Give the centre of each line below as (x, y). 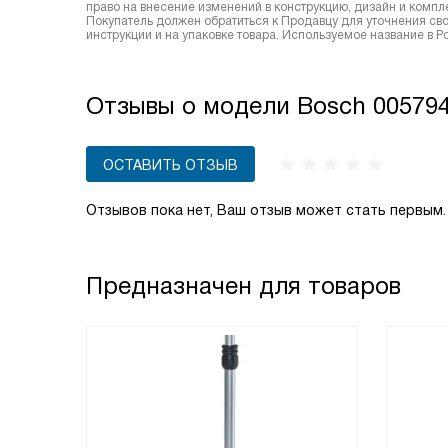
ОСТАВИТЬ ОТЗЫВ (170, 165)
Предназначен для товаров (243, 285)
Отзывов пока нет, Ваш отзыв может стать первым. (266, 210)
